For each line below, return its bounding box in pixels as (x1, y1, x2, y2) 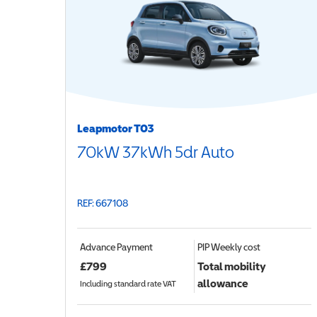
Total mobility (197, 260, 266, 272)
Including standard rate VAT (80, 279, 176, 289)
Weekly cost (210, 241, 260, 253)
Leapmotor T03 (77, 122, 154, 134)
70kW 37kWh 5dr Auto (77, 142, 234, 161)
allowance (197, 277, 248, 289)
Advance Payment (80, 241, 153, 253)
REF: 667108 (77, 197, 128, 209)
